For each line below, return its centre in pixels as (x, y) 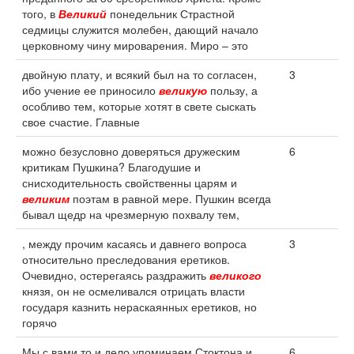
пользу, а (232, 90)
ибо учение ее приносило (90, 90)
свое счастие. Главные (81, 122)
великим (46, 198)
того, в (40, 13)
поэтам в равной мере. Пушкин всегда (170, 198)
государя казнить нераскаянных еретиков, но (139, 307)
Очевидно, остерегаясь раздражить (116, 275)
